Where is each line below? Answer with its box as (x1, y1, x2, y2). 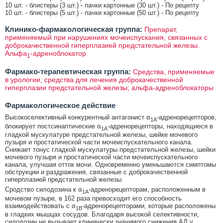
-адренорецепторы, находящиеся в (108, 122, 213, 130)
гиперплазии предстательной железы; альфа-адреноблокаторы (5, 84, 214, 92)
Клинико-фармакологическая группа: (5, 25, 142, 34)
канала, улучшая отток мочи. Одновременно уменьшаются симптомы (5, 161, 216, 169)
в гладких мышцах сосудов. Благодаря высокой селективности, (5, 211, 199, 219)
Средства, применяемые (133, 68, 215, 76)
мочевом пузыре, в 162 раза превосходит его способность (5, 194, 182, 202)
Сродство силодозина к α (5, 186, 82, 194)
